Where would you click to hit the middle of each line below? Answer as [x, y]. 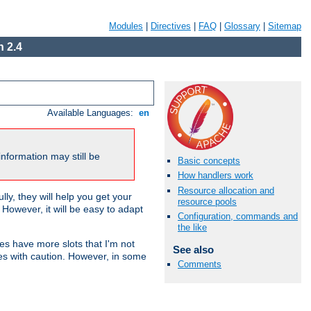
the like [192, 227]
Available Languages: [92, 113]
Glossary [242, 26]
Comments [200, 264]
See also [193, 249]
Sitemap [285, 26]
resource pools [207, 201]
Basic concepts [209, 161]
